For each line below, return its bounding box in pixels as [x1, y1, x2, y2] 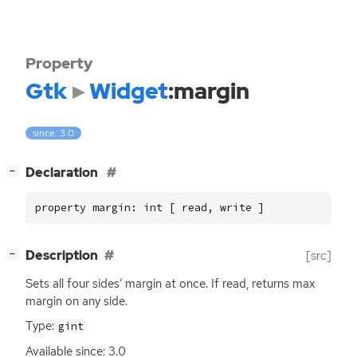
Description [25, 247, 98, 265]
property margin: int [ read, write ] [35, 201, 265, 215]
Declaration [25, 164, 100, 182]
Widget [88, 76, 168, 106]
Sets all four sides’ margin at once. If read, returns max [25, 276, 315, 292]
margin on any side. [25, 293, 127, 310]
